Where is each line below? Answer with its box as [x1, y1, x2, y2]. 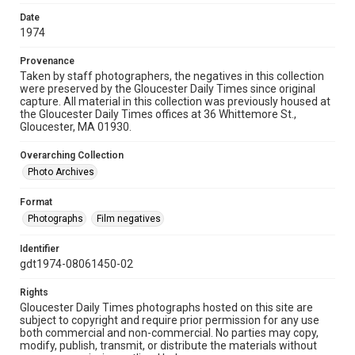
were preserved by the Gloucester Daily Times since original [20, 82, 315, 95]
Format [20, 197, 52, 208]
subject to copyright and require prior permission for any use [20, 314, 319, 326]
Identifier [20, 243, 59, 254]
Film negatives [97, 213, 161, 224]
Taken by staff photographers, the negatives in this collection [20, 70, 324, 82]
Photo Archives [28, 166, 94, 177]
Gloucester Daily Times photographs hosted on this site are [20, 301, 313, 314]
